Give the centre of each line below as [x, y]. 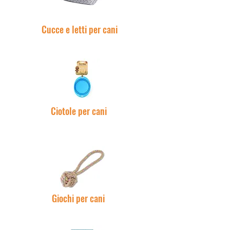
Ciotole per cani [79, 111]
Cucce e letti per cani [80, 29]
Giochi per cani [78, 198]
